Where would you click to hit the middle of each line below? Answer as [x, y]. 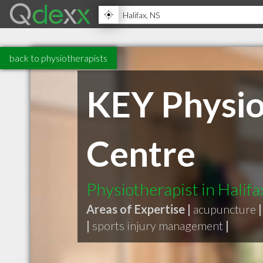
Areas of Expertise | [139, 209]
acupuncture [225, 209]
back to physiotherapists [58, 58]
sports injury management [158, 225]
